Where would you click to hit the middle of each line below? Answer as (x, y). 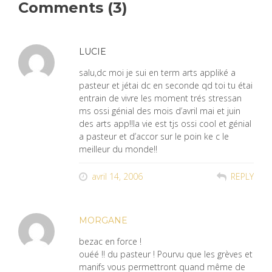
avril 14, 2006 (117, 176)
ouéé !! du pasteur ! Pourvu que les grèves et (166, 254)
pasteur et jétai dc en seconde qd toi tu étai (166, 85)
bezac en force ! (110, 241)
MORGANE (103, 220)
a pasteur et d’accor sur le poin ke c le (154, 136)
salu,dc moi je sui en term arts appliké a (157, 73)
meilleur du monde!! (118, 149)
